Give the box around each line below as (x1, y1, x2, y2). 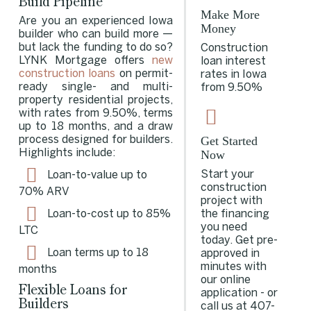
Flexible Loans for (18, 280, 127, 298)
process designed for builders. (18, 134, 174, 145)
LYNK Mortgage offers (18, 55, 153, 66)
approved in (200, 248, 260, 259)
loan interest (200, 56, 266, 67)
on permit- (115, 68, 174, 79)
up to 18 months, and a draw (18, 121, 174, 132)
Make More (200, 7, 260, 22)
